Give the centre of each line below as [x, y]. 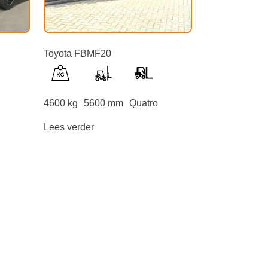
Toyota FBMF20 [77, 54]
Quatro [143, 103]
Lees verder [68, 127]
